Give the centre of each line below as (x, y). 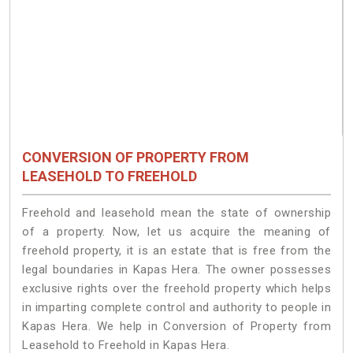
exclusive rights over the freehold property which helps (176, 288)
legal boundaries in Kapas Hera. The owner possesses (176, 269)
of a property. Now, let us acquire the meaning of (176, 231)
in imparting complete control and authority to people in (176, 307)
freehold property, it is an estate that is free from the (176, 250)
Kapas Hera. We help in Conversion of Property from (176, 326)
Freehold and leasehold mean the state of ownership (176, 212)
